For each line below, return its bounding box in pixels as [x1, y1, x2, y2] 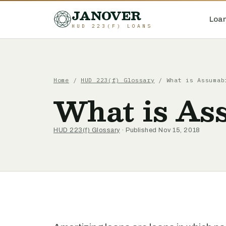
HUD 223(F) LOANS [72, 23, 153, 29]
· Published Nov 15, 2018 [120, 127, 200, 134]
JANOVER [72, 6, 142, 25]
